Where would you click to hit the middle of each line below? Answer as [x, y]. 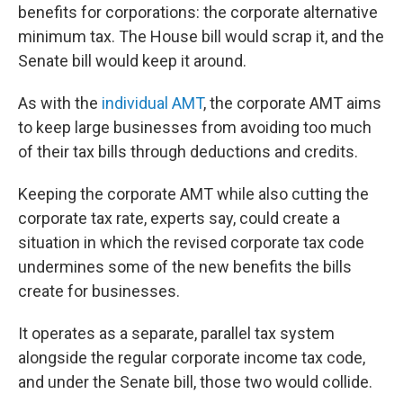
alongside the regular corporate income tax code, [192, 358]
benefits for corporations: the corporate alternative [198, 13]
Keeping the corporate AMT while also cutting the [193, 194]
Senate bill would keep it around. [132, 61]
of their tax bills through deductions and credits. [188, 152]
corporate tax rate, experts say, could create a [179, 219]
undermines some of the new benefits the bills [185, 267]
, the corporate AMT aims [292, 103]
